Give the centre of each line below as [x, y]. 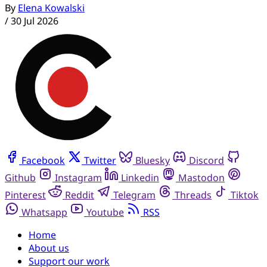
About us [49, 248]
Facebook [43, 160]
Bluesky [153, 160]
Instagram [78, 177]
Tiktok [245, 195]
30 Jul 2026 [35, 21]
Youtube [105, 212]
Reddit [80, 195]
